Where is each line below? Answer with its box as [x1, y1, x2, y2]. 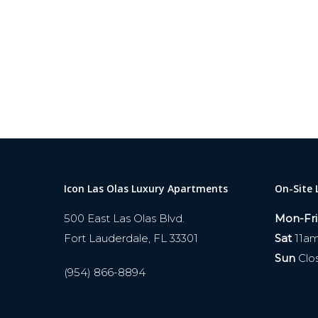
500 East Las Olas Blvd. [64, 212, 185, 226]
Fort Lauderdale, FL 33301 [64, 231, 198, 246]
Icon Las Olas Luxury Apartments [64, 182, 228, 196]
